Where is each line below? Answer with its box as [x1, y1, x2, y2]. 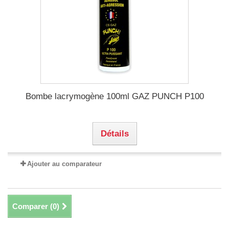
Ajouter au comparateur [27, 159, 102, 168]
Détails [100, 128, 129, 139]
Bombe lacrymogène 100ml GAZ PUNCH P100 [25, 91, 204, 101]
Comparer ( [12, 201, 53, 211]
